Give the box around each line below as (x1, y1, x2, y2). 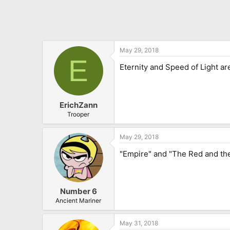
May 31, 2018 (120, 219, 158, 227)
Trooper (67, 110, 89, 118)
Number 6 (60, 186, 97, 197)
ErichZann (59, 100, 98, 110)
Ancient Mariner (55, 197, 101, 205)
